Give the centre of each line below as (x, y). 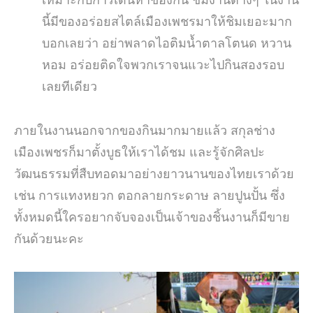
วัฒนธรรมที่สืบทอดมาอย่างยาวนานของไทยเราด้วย (154, 174)
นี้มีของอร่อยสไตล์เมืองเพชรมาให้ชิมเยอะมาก (167, 22)
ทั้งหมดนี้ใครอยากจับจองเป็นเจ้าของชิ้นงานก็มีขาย (152, 217)
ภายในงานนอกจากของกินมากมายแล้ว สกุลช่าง (145, 131)
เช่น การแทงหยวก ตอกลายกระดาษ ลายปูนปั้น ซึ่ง (150, 196)
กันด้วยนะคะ (49, 239)
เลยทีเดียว (70, 87)
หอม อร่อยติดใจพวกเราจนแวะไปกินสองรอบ (163, 65)
